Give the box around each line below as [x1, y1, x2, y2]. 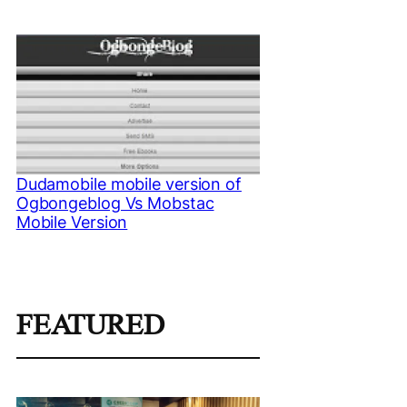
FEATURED [15, 308, 164, 342]
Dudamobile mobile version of [15, 174, 242, 194]
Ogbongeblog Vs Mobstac [15, 193, 214, 213]
